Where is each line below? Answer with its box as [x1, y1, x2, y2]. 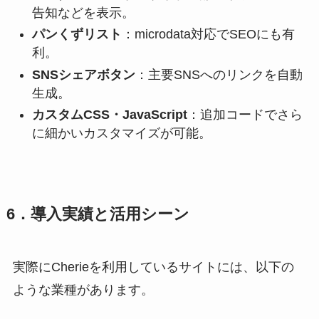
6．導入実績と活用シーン [6, 206, 189, 224]
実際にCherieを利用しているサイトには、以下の [12, 260, 294, 275]
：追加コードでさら [187, 108, 303, 122]
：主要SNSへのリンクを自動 [135, 67, 303, 82]
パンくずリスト [31, 27, 122, 42]
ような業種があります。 [12, 283, 154, 298]
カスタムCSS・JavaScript [31, 108, 187, 122]
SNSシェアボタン [31, 67, 135, 82]
